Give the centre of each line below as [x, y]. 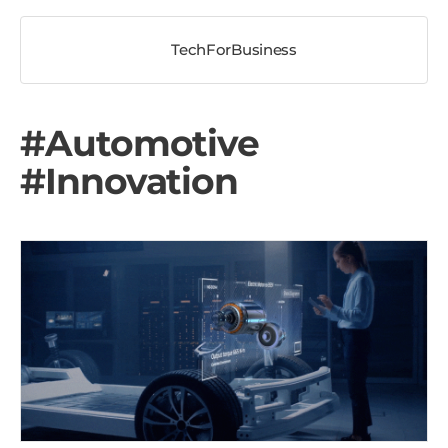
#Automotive [140, 142]
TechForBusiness [234, 49]
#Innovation [129, 180]
